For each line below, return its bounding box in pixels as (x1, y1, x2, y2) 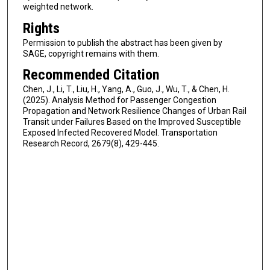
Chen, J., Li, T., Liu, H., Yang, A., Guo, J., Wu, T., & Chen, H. (22, 84, 230, 95)
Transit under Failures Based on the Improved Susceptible (22, 117, 241, 127)
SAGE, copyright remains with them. (22, 48, 159, 58)
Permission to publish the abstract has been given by (22, 37, 222, 48)
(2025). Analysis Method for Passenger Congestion (22, 95, 216, 105)
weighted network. (22, 2, 93, 12)
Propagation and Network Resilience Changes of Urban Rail (22, 106, 246, 116)
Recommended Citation (22, 66, 159, 84)
